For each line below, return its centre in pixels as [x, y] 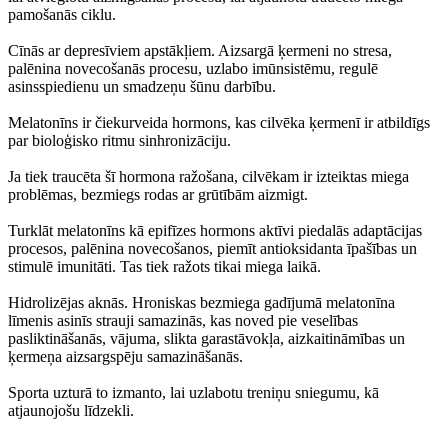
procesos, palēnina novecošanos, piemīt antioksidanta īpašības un [212, 249]
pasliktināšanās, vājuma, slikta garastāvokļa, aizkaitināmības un [206, 339]
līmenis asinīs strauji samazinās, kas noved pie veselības [183, 321]
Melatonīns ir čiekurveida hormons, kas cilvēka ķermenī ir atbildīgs [219, 123]
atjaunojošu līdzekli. [71, 411]
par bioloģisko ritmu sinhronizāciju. [119, 141]
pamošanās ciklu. [62, 15]
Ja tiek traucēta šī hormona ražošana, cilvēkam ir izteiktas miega [208, 177]
